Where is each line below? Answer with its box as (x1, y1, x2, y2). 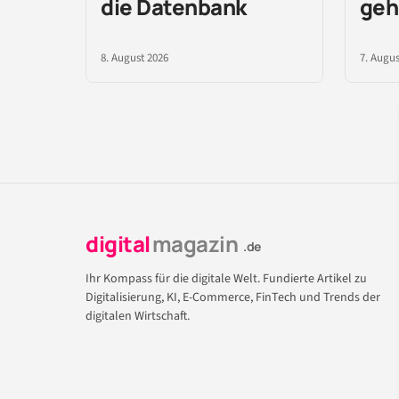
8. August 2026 (101, 49, 168, 66)
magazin (151, 228, 239, 258)
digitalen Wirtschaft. (85, 306, 190, 325)
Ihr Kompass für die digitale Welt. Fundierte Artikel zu (85, 269, 367, 288)
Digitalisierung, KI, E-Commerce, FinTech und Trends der (85, 288, 380, 306)
